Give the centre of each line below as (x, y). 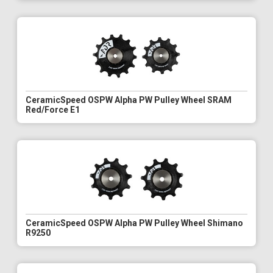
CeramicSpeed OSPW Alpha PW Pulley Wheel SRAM (129, 100)
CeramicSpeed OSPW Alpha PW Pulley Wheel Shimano (134, 223)
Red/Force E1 (53, 110)
